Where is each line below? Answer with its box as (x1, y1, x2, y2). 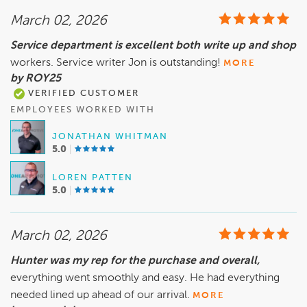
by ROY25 (10, 73, 61, 85)
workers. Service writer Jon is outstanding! (10, 58, 221, 69)
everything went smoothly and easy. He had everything (10, 273, 280, 284)
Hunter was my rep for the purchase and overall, (10, 256, 260, 267)
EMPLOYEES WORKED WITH (10, 106, 155, 115)
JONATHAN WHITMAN (52, 132, 168, 142)
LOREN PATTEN (52, 173, 133, 183)
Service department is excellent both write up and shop (10, 40, 296, 52)
